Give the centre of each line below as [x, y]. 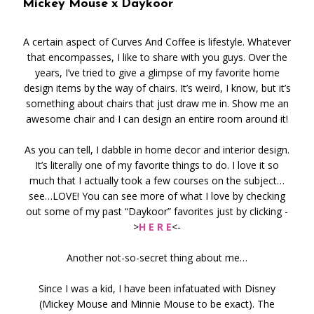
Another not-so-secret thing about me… [157, 258]
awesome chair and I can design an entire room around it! [157, 119]
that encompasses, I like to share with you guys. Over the [157, 57]
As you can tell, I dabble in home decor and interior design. [157, 150]
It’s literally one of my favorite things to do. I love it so [157, 165]
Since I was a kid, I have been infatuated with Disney [157, 289]
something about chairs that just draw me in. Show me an [157, 104]
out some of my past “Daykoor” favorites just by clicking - [157, 212]
